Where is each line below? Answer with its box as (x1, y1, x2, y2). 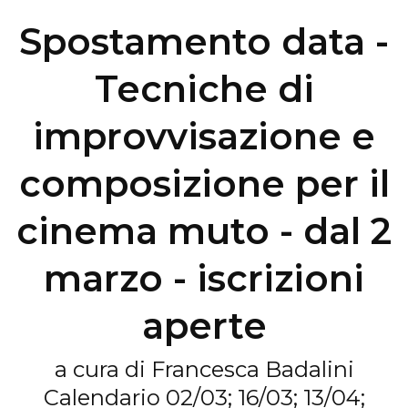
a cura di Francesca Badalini (54, 356, 354, 383)
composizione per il (18, 161, 390, 207)
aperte (141, 303, 267, 349)
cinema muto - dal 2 (16, 209, 392, 254)
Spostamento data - (19, 19, 389, 65)
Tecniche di (94, 66, 314, 112)
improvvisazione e (33, 114, 375, 159)
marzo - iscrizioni (44, 256, 364, 301)
